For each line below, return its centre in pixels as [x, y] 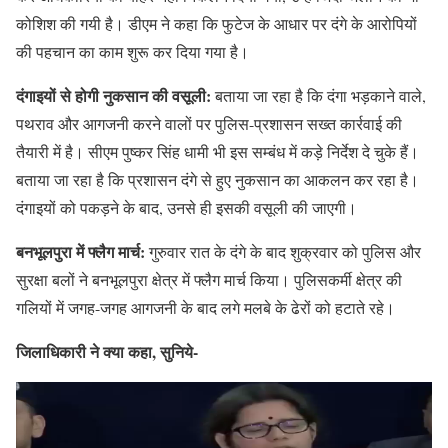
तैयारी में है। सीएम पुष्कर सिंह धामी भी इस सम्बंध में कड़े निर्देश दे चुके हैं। [217, 151]
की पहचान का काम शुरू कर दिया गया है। [132, 51]
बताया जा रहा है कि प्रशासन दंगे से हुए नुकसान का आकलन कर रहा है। [217, 179]
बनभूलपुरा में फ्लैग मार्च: [82, 251]
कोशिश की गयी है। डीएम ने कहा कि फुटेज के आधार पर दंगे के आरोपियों [216, 23]
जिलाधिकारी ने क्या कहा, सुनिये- [107, 351]
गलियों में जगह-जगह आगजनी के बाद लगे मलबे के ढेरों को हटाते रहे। [205, 307]
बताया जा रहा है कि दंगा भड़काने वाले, [320, 95]
